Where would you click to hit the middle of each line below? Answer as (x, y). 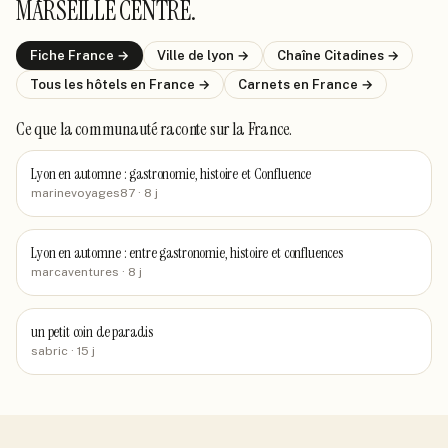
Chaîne (300, 55)
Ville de (182, 55)
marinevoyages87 (83, 193)
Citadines (354, 55)
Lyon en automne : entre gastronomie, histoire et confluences (187, 253)
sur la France (249, 129)
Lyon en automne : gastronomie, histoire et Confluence (171, 174)
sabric (49, 351)
